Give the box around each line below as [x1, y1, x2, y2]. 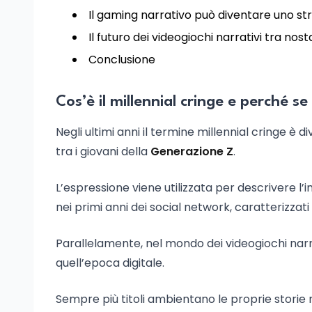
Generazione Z [150, 143, 233, 159]
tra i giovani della [56, 143, 150, 159]
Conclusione [88, 52, 155, 68]
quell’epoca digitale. [56, 255, 164, 271]
